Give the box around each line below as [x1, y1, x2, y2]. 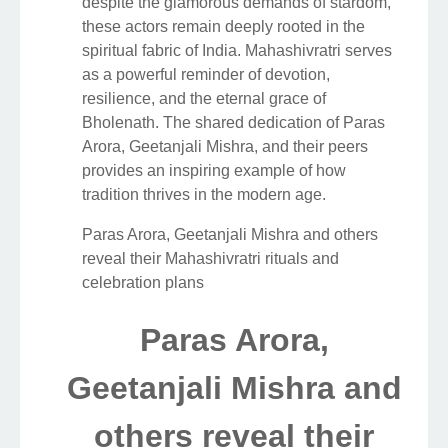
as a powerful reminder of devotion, [82, 65, 330, 83]
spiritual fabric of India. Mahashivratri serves [82, 41, 392, 59]
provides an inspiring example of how [82, 161, 346, 179]
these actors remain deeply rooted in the [82, 17, 365, 35]
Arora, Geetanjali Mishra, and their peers [82, 137, 368, 155]
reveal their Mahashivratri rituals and [82, 249, 339, 267]
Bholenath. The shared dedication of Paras [82, 113, 385, 131]
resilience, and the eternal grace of [82, 89, 326, 107]
